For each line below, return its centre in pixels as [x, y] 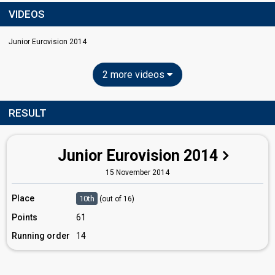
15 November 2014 [137, 172]
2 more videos [135, 75]
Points [25, 217]
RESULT [28, 113]
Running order [41, 236]
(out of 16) [117, 199]
